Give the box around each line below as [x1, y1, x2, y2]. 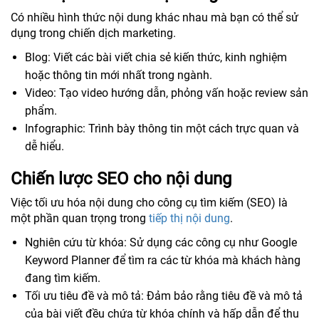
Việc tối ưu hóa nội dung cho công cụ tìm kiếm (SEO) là [11, 195, 288, 209]
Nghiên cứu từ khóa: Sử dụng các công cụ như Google [25, 235, 297, 249]
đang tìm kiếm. [25, 271, 100, 285]
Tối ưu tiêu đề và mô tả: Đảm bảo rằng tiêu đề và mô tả [25, 288, 303, 303]
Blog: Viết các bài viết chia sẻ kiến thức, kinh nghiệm [25, 50, 287, 64]
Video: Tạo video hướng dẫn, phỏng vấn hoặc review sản [25, 85, 308, 100]
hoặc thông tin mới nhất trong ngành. [25, 68, 212, 82]
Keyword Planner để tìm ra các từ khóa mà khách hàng [25, 253, 300, 267]
